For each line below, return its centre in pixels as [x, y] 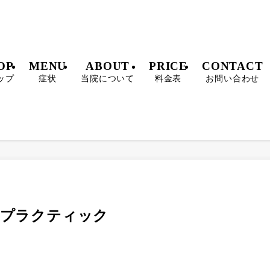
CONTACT [233, 66]
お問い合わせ [233, 78]
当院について [108, 78]
